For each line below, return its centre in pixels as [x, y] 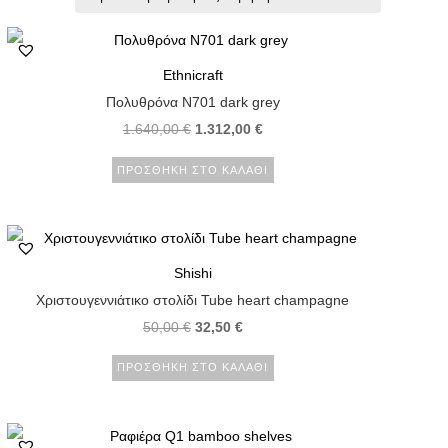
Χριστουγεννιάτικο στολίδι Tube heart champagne [193, 299]
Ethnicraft [192, 75]
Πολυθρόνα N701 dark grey [192, 102]
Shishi [192, 272]
